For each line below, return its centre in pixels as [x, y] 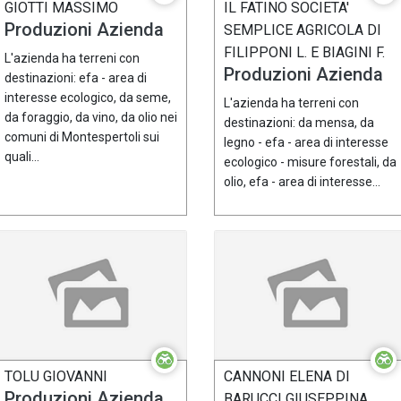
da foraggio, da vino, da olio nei [91, 117]
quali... [22, 156]
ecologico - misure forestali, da [310, 162]
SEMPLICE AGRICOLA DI [303, 30]
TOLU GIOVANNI [56, 377]
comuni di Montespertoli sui [82, 137]
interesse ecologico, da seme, [88, 97]
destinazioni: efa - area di [76, 77]
